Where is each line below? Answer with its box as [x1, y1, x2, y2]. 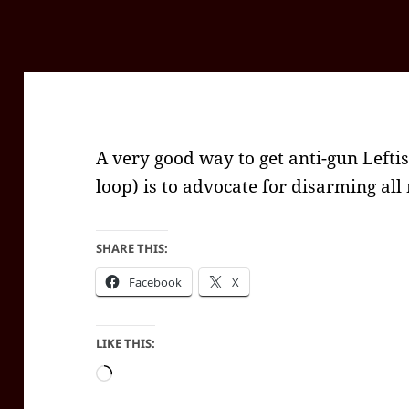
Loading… [111, 362, 194, 387]
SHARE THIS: [96, 240, 169, 257]
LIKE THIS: [96, 335, 156, 352]
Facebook [129, 274, 183, 291]
